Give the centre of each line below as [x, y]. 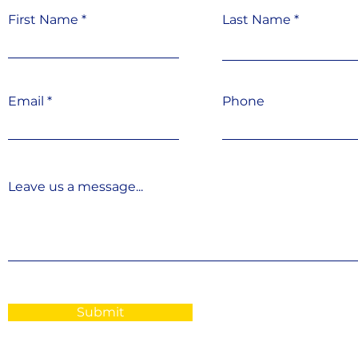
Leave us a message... [76, 187]
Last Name [257, 20]
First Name [44, 20]
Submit [100, 312]
